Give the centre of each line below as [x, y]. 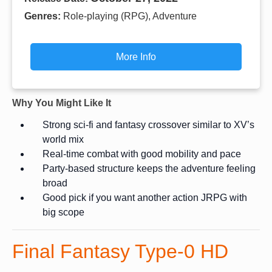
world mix [63, 139]
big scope [63, 212]
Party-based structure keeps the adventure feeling [149, 168]
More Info [136, 56]
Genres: [44, 16]
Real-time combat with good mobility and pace [142, 154]
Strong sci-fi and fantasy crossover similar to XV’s [148, 124]
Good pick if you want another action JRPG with [145, 197]
